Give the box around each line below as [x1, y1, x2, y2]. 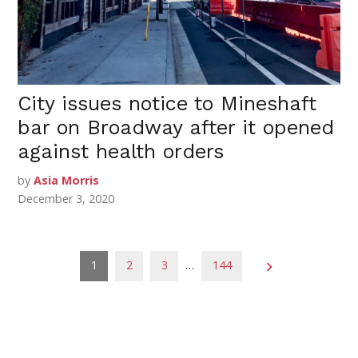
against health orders [18, 139, 225, 163]
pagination [17, 273, 119, 297]
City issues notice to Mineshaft [18, 91, 317, 115]
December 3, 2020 [18, 190, 115, 206]
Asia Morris [34, 172, 100, 188]
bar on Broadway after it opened [18, 115, 335, 139]
